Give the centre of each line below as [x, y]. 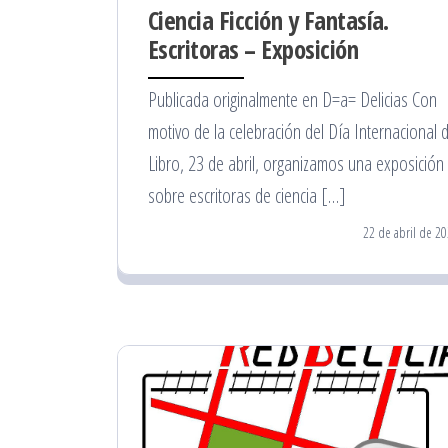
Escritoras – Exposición [253, 49]
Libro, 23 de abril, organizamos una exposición [296, 164]
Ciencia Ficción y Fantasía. [268, 20]
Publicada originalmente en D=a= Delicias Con [292, 100]
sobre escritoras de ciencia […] [247, 196]
